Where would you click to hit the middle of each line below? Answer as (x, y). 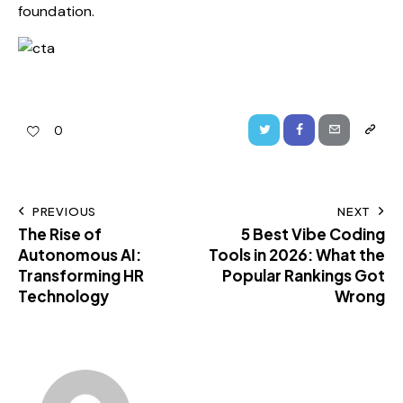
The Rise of (60, 233)
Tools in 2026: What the (297, 254)
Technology (63, 296)
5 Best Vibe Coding (313, 233)
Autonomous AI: (80, 254)
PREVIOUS (64, 211)
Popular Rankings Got (304, 275)
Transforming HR (81, 275)
